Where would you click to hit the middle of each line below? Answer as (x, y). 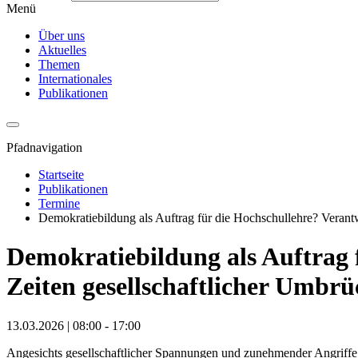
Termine (59, 203)
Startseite (61, 174)
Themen (59, 64)
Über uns (62, 35)
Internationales (75, 78)
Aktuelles (62, 50)
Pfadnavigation (44, 147)
